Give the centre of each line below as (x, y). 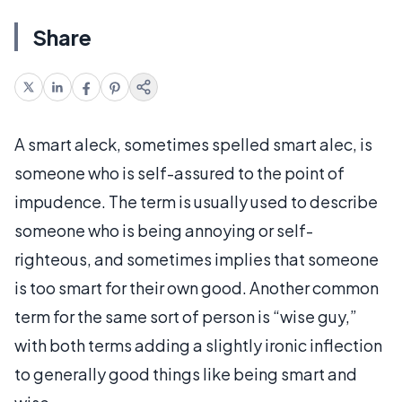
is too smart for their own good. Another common (197, 288)
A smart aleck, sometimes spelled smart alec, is (193, 144)
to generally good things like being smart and (186, 374)
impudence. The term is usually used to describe (196, 201)
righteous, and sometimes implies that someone (197, 259)
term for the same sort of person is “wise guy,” (186, 316)
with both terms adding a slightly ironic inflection (198, 345)
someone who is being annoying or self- (164, 230)
